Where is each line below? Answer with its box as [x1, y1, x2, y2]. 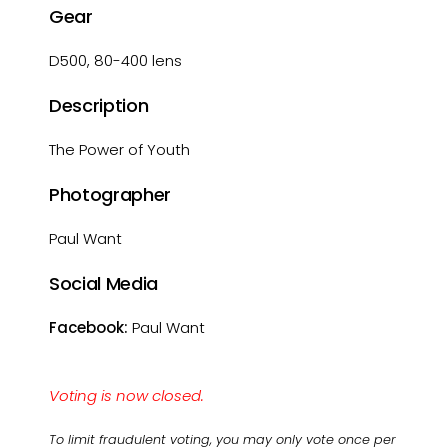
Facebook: [49, 317, 129, 338]
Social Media [49, 271, 158, 296]
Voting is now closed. [49, 385, 205, 406]
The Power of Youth [49, 139, 191, 160]
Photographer [49, 182, 171, 207]
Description [49, 93, 149, 118]
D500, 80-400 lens [49, 50, 183, 71]
